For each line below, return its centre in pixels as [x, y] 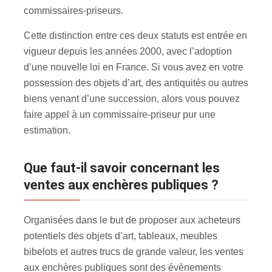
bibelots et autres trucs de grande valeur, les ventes [134, 251]
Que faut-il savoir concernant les [28, 168]
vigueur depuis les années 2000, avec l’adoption [128, 51]
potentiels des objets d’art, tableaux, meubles [121, 236]
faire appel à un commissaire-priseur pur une [120, 114]
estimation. [47, 130]
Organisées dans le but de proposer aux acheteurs [132, 220]
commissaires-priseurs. [73, 10]
